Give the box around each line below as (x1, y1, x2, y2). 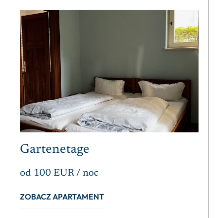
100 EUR (34, 168, 74, 178)
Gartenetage (20, 143, 90, 156)
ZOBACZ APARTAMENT (20, 191, 104, 201)
